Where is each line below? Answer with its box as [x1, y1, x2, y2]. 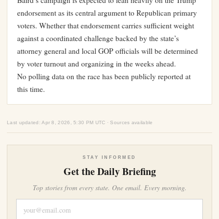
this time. [17, 84, 45, 94]
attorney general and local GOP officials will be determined [17, 46, 198, 56]
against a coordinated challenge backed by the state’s [17, 33, 179, 44]
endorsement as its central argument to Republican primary [17, 8, 197, 18]
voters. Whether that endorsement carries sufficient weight [17, 21, 194, 31]
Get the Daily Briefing [63, 164, 156, 179]
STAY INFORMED [83, 155, 136, 160]
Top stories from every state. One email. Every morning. [32, 183, 187, 193]
